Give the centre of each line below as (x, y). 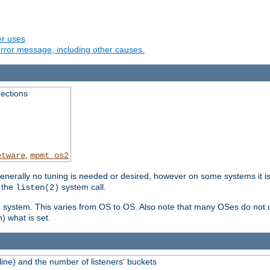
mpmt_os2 (49, 156)
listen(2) (37, 188)
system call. (83, 187)
